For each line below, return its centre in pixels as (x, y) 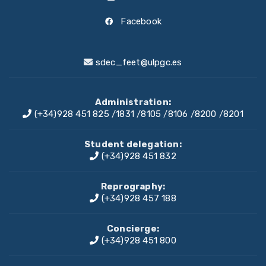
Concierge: (133, 228)
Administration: (133, 102)
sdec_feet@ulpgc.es (139, 62)
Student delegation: (133, 144)
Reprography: (133, 186)
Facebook (140, 21)
